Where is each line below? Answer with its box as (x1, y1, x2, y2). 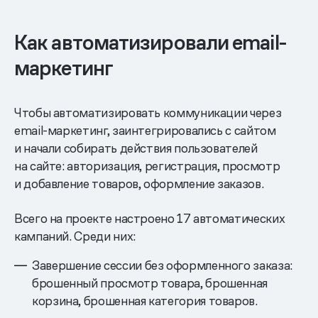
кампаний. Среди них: (14, 227, 136, 244)
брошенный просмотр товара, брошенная (32, 274, 268, 291)
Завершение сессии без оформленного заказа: (32, 256, 292, 273)
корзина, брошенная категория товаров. (32, 292, 258, 309)
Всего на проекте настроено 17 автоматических (14, 209, 285, 226)
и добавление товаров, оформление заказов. (14, 175, 264, 192)
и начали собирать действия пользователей (14, 139, 258, 156)
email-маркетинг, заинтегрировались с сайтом (14, 121, 276, 138)
